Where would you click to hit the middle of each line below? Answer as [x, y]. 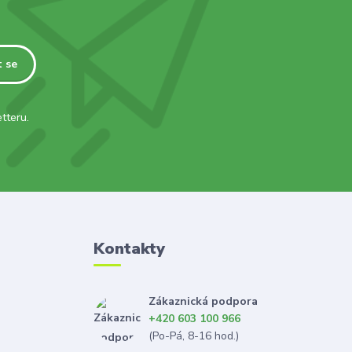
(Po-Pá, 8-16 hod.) [193, 336]
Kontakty [129, 249]
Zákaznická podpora [203, 302]
